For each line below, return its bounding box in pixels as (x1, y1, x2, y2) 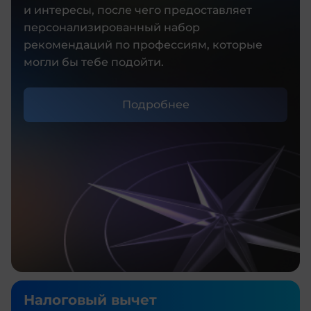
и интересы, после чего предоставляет (24, 3, 252, 17)
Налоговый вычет (24, 291, 157, 308)
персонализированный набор (24, 20, 200, 34)
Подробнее (121, 97, 190, 111)
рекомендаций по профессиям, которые (24, 37, 262, 51)
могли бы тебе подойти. (24, 55, 164, 69)
